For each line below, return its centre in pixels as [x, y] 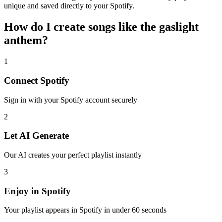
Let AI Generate [36, 136]
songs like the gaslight [143, 27]
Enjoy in [23, 191]
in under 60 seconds [134, 210]
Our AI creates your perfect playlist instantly [73, 155]
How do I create [46, 27]
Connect [22, 80]
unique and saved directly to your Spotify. [69, 6]
